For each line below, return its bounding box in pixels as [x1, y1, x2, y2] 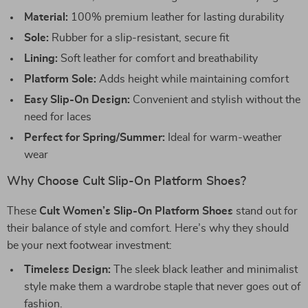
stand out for [233, 206, 298, 217]
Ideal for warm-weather [165, 132, 282, 143]
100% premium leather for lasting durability [68, 12, 284, 23]
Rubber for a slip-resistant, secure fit [49, 32, 229, 43]
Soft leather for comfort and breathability [58, 53, 258, 64]
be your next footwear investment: [7, 240, 172, 251]
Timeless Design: [24, 264, 111, 275]
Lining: [24, 53, 58, 64]
